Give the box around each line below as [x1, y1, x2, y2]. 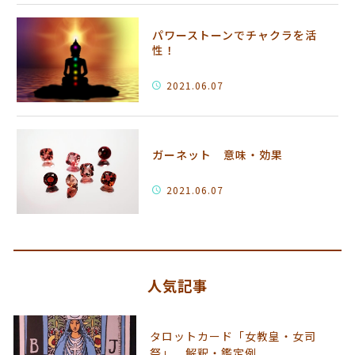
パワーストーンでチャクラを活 [152, 27, 318, 44]
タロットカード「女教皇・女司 [149, 327, 316, 344]
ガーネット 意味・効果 [152, 146, 284, 162]
